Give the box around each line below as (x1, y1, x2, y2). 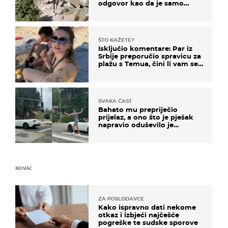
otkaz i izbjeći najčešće (98, 210, 179, 219)
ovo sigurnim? (98, 67, 149, 76)
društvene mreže (98, 128, 158, 136)
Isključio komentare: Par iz (98, 44, 192, 53)
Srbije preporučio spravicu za (98, 52, 201, 61)
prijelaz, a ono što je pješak (98, 112, 193, 121)
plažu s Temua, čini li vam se (98, 60, 198, 68)
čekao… (98, 7, 125, 15)
